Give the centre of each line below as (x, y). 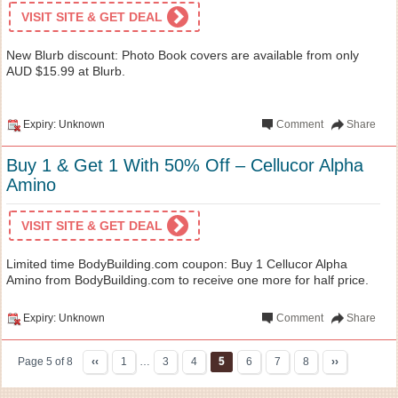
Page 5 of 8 (45, 361)
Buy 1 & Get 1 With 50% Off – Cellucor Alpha (185, 165)
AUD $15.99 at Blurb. (66, 71)
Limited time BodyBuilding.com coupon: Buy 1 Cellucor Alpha (177, 263)
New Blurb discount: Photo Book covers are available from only (183, 55)
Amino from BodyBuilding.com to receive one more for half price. (187, 279)
